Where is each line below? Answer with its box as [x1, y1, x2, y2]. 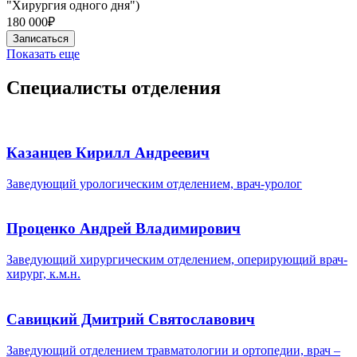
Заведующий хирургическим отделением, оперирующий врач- [6, 253, 347, 267]
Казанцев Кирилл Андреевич [6, 144, 210, 161]
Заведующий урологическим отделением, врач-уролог [6, 176, 302, 190]
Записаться [13, 33, 69, 45]
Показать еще [6, 47, 80, 61]
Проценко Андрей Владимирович [6, 220, 241, 237]
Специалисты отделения [6, 77, 221, 99]
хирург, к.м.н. [6, 267, 80, 281]
